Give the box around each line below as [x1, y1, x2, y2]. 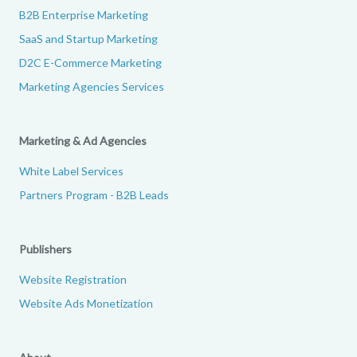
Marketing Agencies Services [19, 79, 164, 93]
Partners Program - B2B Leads [19, 187, 169, 202]
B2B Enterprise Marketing [19, 7, 148, 22]
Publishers [19, 241, 72, 256]
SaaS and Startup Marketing [19, 31, 158, 45]
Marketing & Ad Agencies [19, 133, 147, 147]
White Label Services [19, 163, 124, 178]
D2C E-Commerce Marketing [19, 55, 162, 69]
